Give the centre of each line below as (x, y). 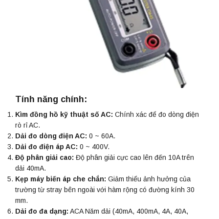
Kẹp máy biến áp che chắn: (61, 179)
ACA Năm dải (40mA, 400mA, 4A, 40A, (128, 211)
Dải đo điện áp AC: (46, 147)
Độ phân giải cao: (44, 158)
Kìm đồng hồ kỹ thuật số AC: (64, 115)
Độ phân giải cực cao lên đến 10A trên (134, 158)
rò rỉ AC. (28, 125)
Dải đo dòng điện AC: (51, 136)
